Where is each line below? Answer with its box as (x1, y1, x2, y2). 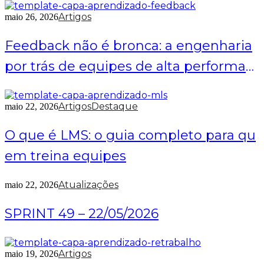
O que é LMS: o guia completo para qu (5, 127, 256, 143)
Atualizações (58, 179, 118, 190)
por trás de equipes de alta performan (5, 58, 255, 74)
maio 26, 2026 (5, 12, 58, 22)
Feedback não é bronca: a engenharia (5, 38, 252, 54)
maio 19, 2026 (5, 249, 58, 259)
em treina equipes (5, 148, 126, 164)
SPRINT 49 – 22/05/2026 (5, 206, 159, 222)
